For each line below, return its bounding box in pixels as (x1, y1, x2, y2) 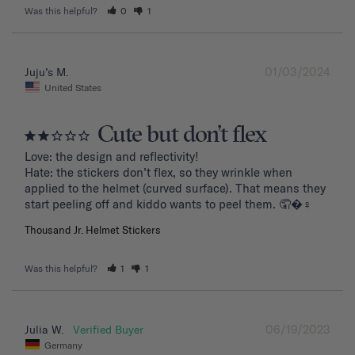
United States (44, 81, 101, 94)
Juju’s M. (25, 65, 69, 80)
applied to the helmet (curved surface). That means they (25, 180, 326, 196)
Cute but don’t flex (97, 119, 266, 151)
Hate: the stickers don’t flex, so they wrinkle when (25, 164, 292, 180)
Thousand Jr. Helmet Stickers (25, 223, 161, 236)
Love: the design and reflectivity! (25, 148, 199, 164)
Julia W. (25, 322, 64, 337)
